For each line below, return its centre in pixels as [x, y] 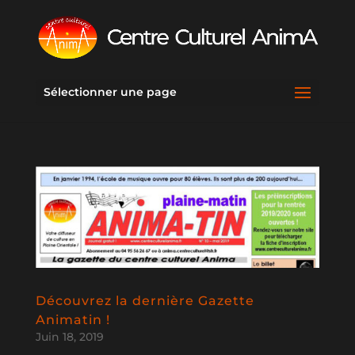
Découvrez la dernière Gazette [145, 301]
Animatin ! [73, 320]
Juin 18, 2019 [69, 337]
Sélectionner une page [110, 92]
